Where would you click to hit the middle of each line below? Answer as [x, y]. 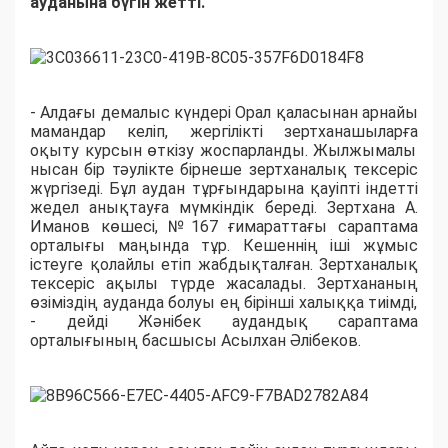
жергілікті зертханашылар [286, 132]
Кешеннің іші [296, 246]
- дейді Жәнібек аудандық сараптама [224, 322]
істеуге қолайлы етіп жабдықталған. [171, 265]
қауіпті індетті [364, 189]
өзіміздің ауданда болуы [123, 303]
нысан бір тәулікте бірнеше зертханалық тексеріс [224, 170]
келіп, [137, 132]
